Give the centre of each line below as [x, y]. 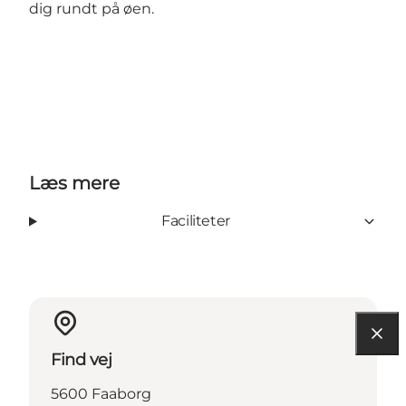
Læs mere [74, 184]
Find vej [82, 360]
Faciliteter [196, 221]
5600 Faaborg [101, 394]
